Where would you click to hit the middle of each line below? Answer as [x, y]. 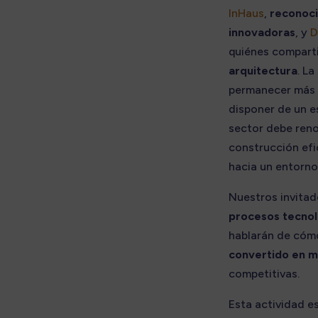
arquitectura [263, 70]
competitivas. [264, 273]
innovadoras [262, 32]
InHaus [246, 13]
